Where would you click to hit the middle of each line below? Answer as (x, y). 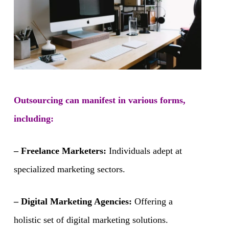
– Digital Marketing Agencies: (73, 201)
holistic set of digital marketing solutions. (91, 220)
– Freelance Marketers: (60, 151)
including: (36, 118)
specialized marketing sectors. (69, 169)
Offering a (152, 201)
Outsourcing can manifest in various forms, (99, 100)
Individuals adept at (144, 151)
